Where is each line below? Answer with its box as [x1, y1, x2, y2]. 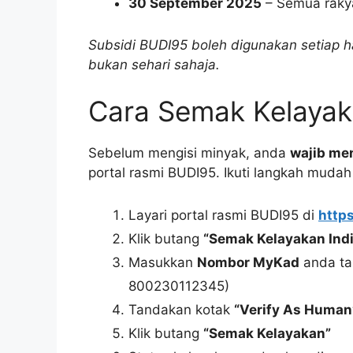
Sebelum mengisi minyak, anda [88, 145, 290, 162]
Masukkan [128, 254, 197, 270]
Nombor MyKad [197, 254, 299, 270]
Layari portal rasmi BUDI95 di [128, 206, 318, 223]
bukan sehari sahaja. [88, 56, 220, 72]
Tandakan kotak [128, 301, 234, 318]
